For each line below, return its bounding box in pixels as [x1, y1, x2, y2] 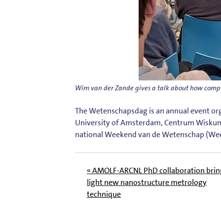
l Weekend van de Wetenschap [101, 129, 204, 140]
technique [87, 188, 121, 199]
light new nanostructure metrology [87, 177, 207, 187]
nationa [75, 129, 101, 140]
